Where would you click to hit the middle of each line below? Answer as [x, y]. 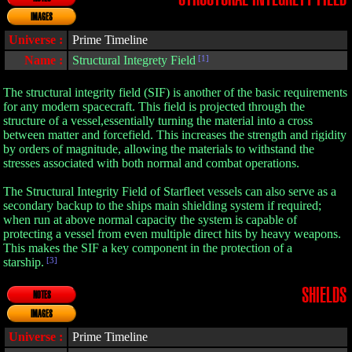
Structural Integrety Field [134, 60]
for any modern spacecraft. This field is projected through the [154, 106]
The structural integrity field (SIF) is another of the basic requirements [175, 92]
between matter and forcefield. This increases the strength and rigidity [175, 135]
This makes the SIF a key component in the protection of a [148, 248]
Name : [44, 60]
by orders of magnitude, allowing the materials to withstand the [159, 149]
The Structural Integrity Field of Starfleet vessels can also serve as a [170, 191]
